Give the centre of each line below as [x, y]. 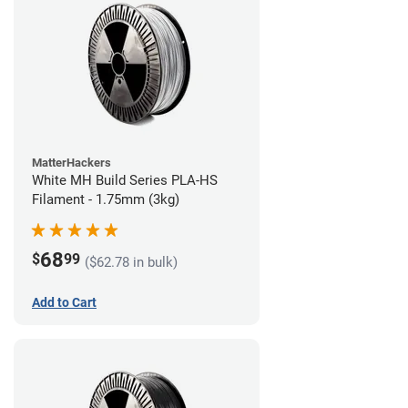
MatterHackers [71, 163]
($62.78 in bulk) [131, 262]
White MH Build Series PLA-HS [125, 181]
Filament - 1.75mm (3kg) [106, 200]
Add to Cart [64, 302]
